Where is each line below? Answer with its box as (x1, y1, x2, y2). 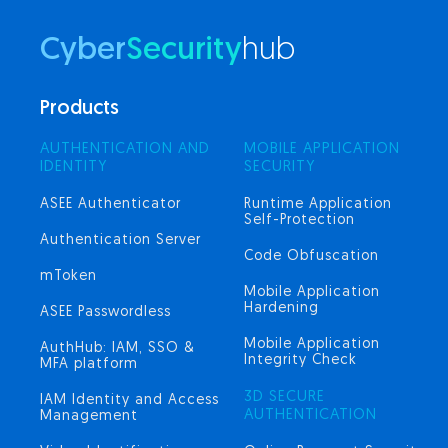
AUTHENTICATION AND (40, 142, 210, 157)
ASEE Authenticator (40, 197, 181, 212)
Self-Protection (244, 213, 355, 228)
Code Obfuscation (244, 249, 379, 264)
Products (40, 99, 119, 119)
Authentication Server (40, 233, 201, 248)
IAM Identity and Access (40, 393, 219, 408)
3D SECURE (244, 390, 325, 405)
